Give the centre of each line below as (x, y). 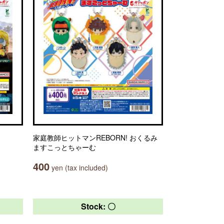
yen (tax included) (79, 167)
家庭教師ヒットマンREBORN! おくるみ (95, 137)
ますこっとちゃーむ (64, 147)
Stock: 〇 (98, 206)
